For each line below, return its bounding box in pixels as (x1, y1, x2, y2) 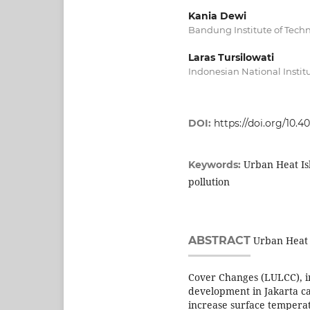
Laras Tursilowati (188, 51, 274, 64)
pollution (188, 174, 230, 188)
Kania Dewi (188, 9, 246, 22)
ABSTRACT (188, 233, 250, 247)
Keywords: (188, 158, 244, 171)
